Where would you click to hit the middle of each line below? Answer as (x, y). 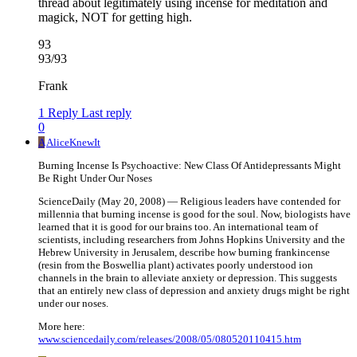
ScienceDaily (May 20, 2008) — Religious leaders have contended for (189, 202)
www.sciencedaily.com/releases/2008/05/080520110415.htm (170, 339)
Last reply (106, 113)
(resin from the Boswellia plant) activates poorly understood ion (176, 265)
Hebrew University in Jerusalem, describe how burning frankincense (184, 253)
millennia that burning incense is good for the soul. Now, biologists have (194, 214)
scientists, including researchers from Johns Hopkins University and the (192, 240)
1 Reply (58, 113)
